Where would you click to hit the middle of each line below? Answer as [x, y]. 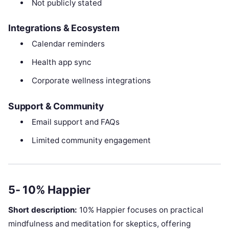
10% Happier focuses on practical [140, 210]
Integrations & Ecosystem [64, 28]
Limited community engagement [91, 140]
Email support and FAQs [75, 122]
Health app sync [61, 62]
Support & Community [56, 106]
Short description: [43, 210]
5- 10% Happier [49, 189]
